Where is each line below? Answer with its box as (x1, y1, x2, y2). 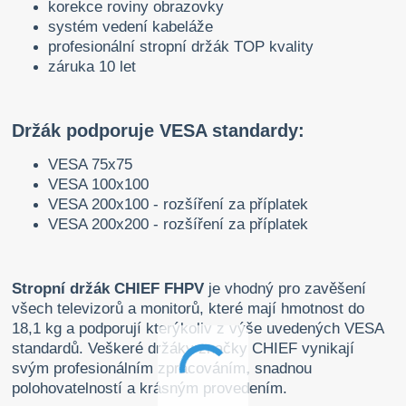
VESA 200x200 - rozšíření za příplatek (48, 216, 309, 234)
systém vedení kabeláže (48, 18, 214, 36)
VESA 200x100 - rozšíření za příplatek (48, 196, 309, 214)
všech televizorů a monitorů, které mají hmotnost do (12, 300, 365, 318)
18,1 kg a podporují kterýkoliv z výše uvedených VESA (12, 320, 384, 338)
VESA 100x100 (48, 176, 150, 194)
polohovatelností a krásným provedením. (12, 380, 288, 398)
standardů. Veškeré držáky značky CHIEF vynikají (12, 340, 355, 358)
